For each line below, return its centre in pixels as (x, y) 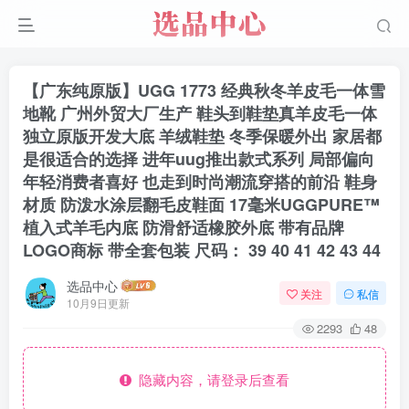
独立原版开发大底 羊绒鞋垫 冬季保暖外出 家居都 (202, 136)
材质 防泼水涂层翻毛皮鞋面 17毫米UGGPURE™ (201, 204)
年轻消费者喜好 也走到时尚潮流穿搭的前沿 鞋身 (200, 182)
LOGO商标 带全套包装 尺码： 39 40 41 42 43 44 (202, 250)
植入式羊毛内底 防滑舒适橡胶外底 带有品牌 (184, 227)
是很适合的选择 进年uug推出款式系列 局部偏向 (199, 159)
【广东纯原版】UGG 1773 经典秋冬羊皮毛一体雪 (204, 90)
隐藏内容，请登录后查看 (210, 379)
